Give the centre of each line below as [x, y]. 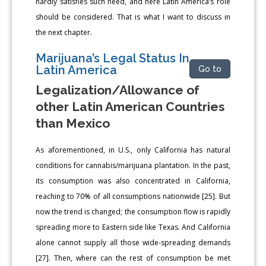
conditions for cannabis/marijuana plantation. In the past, [133, 165]
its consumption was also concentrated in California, [133, 180]
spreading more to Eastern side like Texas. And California [133, 227]
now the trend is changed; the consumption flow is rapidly [133, 211]
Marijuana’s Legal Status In [113, 58]
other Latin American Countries [131, 106]
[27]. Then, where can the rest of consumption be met [133, 258]
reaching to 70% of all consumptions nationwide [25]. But [133, 196]
